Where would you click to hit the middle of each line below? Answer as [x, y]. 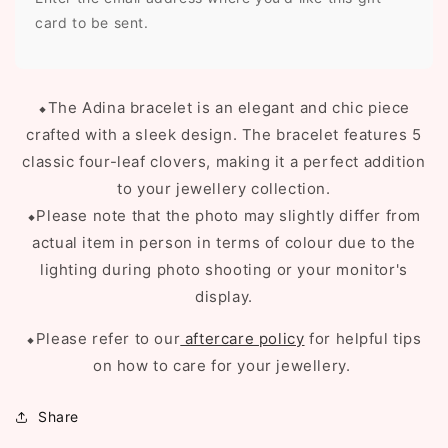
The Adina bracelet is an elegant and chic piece [228, 107]
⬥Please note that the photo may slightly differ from [224, 215]
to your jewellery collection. [224, 188]
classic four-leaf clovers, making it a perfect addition [224, 161]
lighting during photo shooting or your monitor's [224, 269]
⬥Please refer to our [103, 338]
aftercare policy [242, 338]
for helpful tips [363, 338]
